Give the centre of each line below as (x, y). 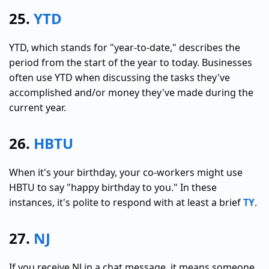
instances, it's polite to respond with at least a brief (126, 202)
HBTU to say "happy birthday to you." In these (113, 187)
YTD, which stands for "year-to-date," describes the (125, 47)
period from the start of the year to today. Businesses (131, 62)
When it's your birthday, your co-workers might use (126, 172)
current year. (38, 107)
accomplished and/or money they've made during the (131, 92)
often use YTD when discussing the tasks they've (119, 77)
